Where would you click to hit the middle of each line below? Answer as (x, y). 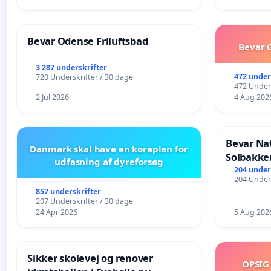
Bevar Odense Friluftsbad (88, 41)
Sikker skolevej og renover (90, 258)
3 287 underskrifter (71, 67)
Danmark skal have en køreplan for (109, 149)
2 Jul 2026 (52, 97)
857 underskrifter (68, 191)
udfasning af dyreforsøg (109, 161)
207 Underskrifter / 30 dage (84, 201)
